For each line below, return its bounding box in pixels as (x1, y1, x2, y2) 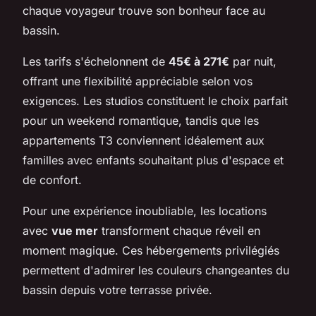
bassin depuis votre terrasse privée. (23, 282, 212, 297)
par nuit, (229, 54, 276, 68)
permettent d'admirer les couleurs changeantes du (23, 262, 289, 277)
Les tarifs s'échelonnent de (23, 54, 169, 68)
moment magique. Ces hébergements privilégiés (23, 243, 279, 257)
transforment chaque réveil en (98, 223, 260, 238)
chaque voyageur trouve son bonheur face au (23, 3, 265, 18)
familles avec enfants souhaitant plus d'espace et (23, 152, 284, 167)
